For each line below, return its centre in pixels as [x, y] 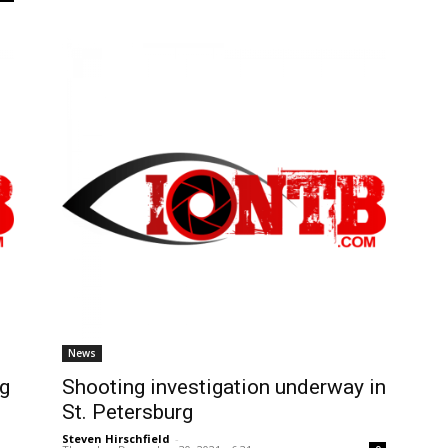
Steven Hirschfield [116, 438]
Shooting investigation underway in [224, 386]
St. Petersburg [127, 411]
